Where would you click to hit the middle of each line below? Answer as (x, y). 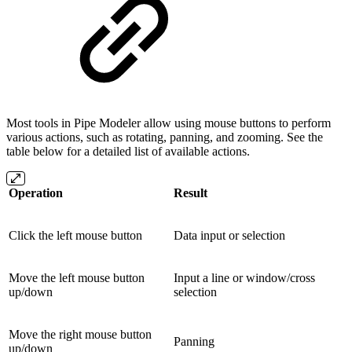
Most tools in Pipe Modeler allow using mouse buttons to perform (169, 123)
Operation (36, 192)
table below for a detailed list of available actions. (128, 151)
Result (191, 192)
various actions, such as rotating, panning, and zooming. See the (165, 137)
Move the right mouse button (80, 334)
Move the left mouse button (77, 277)
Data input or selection (229, 235)
